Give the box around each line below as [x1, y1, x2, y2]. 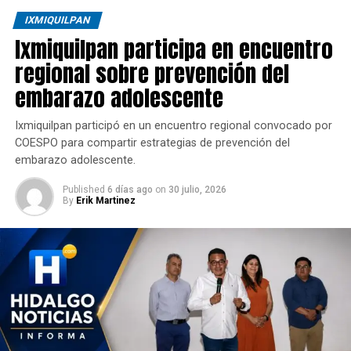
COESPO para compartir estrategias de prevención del [14, 136, 290, 150]
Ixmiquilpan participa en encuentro [14, 31, 333, 66]
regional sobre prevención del [14, 56, 289, 90]
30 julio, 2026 [168, 183, 226, 195]
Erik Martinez [75, 194, 136, 206]
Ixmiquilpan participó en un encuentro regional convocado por [14, 118, 332, 132]
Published [62, 183, 105, 195]
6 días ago [107, 183, 153, 195]
